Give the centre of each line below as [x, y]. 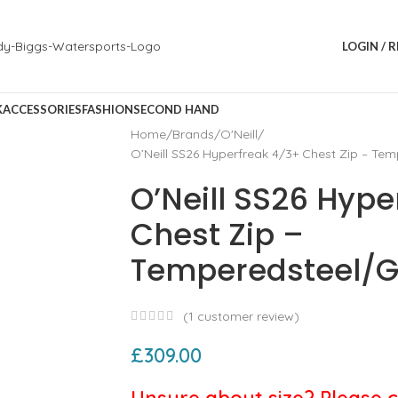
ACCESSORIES [42, 109]
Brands [193, 134]
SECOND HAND [176, 109]
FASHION [107, 109]
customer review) [246, 317]
